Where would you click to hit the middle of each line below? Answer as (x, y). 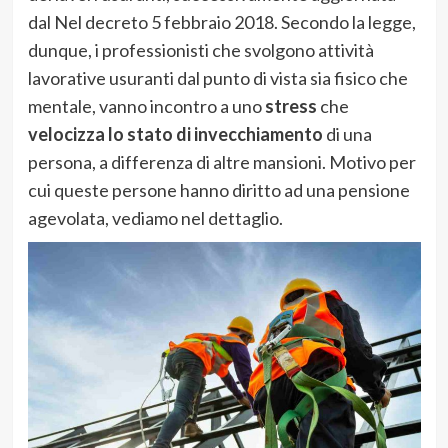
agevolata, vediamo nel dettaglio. (155, 217)
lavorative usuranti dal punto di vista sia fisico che (217, 77)
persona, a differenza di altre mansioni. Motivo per (221, 161)
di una (347, 133)
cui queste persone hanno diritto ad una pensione (218, 189)
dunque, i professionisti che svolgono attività (200, 49)
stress (290, 105)
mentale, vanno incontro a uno (146, 105)
